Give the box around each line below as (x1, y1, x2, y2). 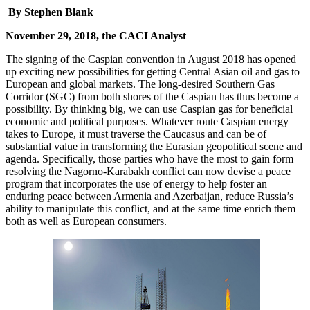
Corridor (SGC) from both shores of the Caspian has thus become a (6, 91, 299, 103)
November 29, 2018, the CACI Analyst (6, 30, 186, 42)
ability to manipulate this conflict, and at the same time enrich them (6, 203, 295, 215)
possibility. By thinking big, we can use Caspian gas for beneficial (6, 103, 293, 116)
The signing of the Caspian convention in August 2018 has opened (6, 53, 296, 66)
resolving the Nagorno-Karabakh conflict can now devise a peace (6, 165, 291, 178)
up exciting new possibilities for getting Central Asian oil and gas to (6, 66, 300, 78)
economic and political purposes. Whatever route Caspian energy (6, 116, 289, 128)
